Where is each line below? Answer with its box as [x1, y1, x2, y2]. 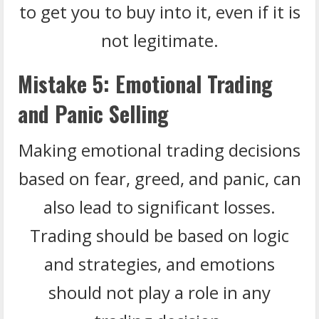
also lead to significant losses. [43, 194, 276, 219]
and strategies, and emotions [44, 251, 275, 276]
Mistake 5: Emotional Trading [18, 67, 273, 100]
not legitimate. [100, 28, 219, 52]
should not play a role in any [48, 280, 271, 304]
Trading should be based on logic [30, 223, 289, 247]
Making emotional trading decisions [19, 137, 300, 162]
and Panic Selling [18, 97, 169, 130]
